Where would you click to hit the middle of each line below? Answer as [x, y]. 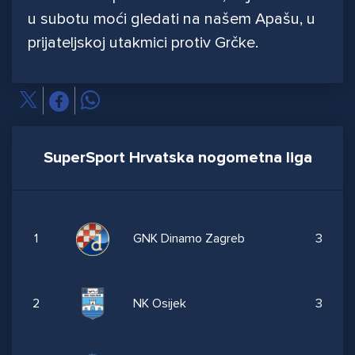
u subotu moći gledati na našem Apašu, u [172, 19]
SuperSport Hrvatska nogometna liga [177, 158]
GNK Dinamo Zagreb [189, 239]
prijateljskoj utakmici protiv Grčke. [145, 43]
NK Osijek [159, 303]
